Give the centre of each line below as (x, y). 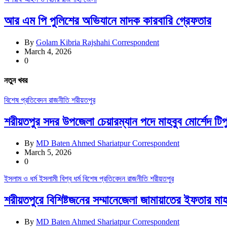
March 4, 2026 (48, 51)
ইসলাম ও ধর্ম (22, 178)
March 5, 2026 (48, 152)
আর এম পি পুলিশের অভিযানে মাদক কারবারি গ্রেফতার (108, 21)
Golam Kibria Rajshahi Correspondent (98, 42)
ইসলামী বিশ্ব (56, 178)
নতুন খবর (16, 80)
